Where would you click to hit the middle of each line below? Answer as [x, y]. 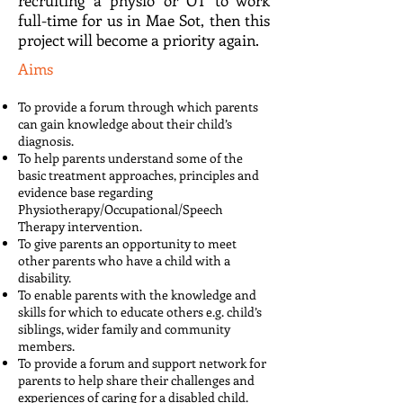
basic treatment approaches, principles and [139, 175]
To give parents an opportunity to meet [127, 243]
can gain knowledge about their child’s [125, 124]
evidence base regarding [85, 192]
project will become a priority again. [139, 40]
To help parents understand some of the [130, 158]
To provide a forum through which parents [138, 107]
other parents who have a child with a [124, 260]
